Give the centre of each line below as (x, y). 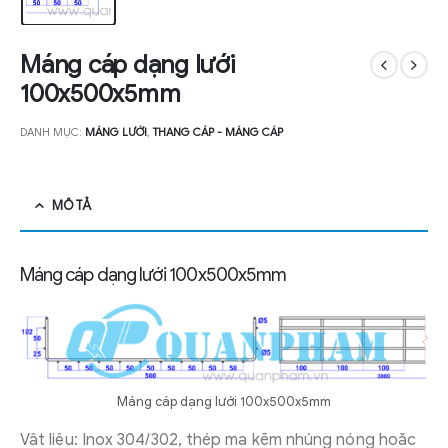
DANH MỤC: (52, 132)
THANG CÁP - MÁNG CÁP (218, 132)
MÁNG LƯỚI (116, 132)
